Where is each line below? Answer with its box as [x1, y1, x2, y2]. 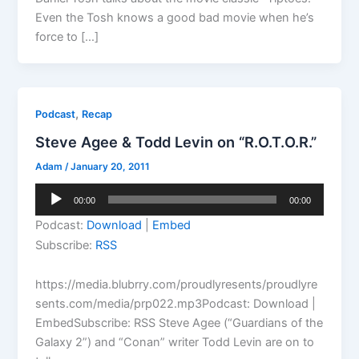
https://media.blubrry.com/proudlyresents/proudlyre [35, 277, 318, 292]
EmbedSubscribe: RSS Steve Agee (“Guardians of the [35, 316, 324, 331]
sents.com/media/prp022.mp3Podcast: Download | [35, 296, 317, 312]
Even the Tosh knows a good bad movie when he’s [35, 10, 315, 25]
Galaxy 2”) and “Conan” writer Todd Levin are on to [35, 335, 315, 350]
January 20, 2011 [71, 161, 151, 173]
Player [34, 204, 68, 219]
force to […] [35, 29, 99, 44]
